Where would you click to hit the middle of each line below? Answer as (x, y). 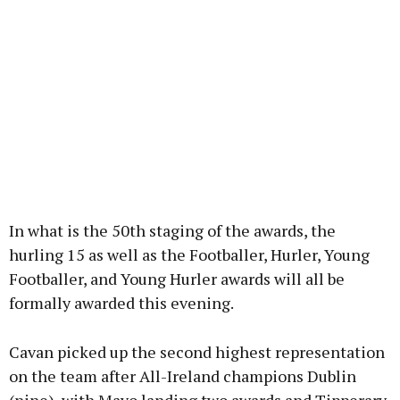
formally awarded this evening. (121, 303)
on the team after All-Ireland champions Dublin (183, 376)
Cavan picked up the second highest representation (197, 352)
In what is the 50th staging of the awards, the (172, 231)
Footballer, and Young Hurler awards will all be (177, 279)
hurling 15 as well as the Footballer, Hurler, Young (189, 255)
